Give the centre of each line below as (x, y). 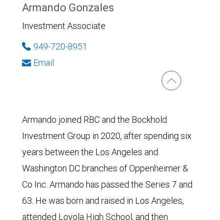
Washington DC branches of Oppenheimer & (105, 168)
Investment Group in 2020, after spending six (107, 136)
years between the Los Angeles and (90, 152)
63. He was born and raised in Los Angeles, (103, 200)
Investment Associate (64, 26)
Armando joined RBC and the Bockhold (95, 119)
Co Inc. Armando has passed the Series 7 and (107, 184)
